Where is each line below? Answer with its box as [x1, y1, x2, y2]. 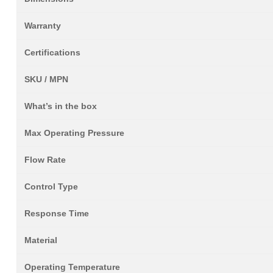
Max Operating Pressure [24, 128, 124, 138]
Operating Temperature [24, 262, 120, 272]
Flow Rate [24, 155, 66, 165]
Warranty [24, 21, 61, 30]
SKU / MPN [24, 74, 68, 84]
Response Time [24, 208, 89, 218]
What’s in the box [24, 101, 97, 111]
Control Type [24, 182, 78, 191]
